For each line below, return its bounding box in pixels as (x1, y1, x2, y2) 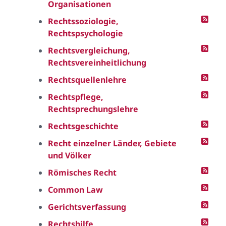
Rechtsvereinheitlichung (48, 57, 146, 68)
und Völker (48, 150, 91, 161)
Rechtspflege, (48, 91, 103, 102)
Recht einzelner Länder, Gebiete (48, 138, 177, 149)
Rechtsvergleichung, (48, 45, 130, 56)
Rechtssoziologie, (48, 16, 119, 27)
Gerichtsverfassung (48, 201, 126, 212)
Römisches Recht (48, 167, 117, 178)
